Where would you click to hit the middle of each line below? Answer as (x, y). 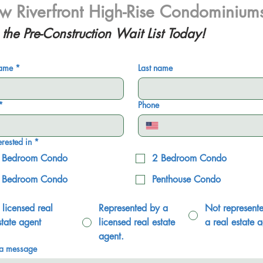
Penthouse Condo (186, 179)
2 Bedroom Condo (189, 158)
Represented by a (134, 208)
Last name (155, 68)
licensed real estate (137, 222)
